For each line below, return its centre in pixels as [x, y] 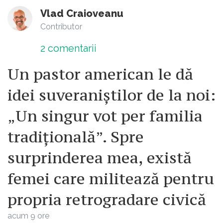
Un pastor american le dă [100, 74]
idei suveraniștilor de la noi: [111, 95]
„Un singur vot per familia [105, 116]
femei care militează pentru [111, 179]
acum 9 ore [28, 216]
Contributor [61, 27]
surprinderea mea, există [100, 158]
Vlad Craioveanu [82, 14]
